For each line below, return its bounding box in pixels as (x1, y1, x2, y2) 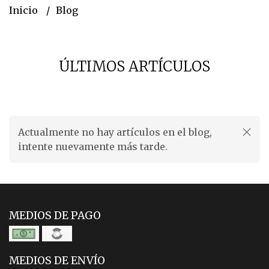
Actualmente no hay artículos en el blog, (18, 126, 212, 138)
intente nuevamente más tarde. (18, 141, 168, 153)
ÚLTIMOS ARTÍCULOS (59, 57, 210, 76)
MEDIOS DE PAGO (9, 209, 101, 222)
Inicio (9, 4, 40, 16)
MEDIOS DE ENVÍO (9, 254, 105, 267)
